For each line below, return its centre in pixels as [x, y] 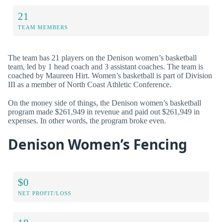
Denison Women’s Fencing [98, 144]
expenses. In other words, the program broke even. [87, 120]
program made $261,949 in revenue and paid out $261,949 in [104, 111]
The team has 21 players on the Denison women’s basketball [102, 57]
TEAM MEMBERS [43, 27]
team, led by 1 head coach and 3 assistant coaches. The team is [106, 66]
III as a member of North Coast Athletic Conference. [90, 84]
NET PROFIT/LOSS [45, 193]
